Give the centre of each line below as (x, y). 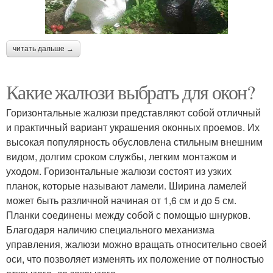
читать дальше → (43, 48)
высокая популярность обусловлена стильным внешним (134, 141)
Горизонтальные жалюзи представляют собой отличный (133, 112)
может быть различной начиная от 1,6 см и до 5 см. (121, 200)
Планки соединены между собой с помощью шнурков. (128, 214)
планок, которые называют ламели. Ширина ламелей (126, 185)
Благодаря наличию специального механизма (110, 229)
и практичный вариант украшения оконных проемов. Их (133, 127)
